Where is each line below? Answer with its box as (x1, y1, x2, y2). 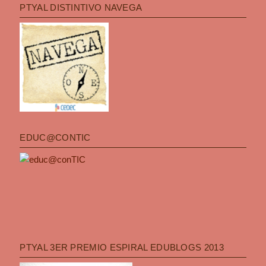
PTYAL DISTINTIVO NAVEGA (20, 2, 142, 12)
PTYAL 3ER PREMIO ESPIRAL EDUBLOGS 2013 (20, 242, 224, 252)
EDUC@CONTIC (20, 132, 91, 142)
